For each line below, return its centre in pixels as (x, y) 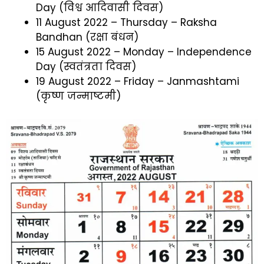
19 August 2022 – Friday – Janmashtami (138, 82)
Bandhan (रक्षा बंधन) (87, 37)
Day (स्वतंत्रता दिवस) (86, 67)
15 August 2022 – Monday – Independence (144, 52)
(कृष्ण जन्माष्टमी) (78, 96)
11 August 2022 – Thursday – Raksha (126, 23)
